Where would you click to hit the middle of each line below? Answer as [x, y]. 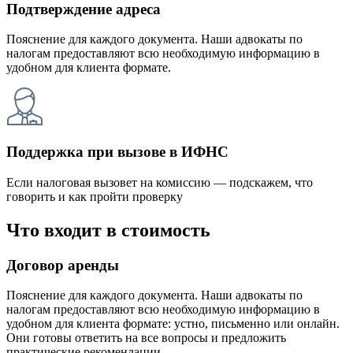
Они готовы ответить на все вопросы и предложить [146, 338]
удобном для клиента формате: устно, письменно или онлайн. [173, 324]
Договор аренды [63, 265]
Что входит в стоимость [108, 230]
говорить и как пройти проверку [95, 196]
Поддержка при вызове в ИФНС [117, 152]
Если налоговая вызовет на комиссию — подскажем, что [160, 182]
